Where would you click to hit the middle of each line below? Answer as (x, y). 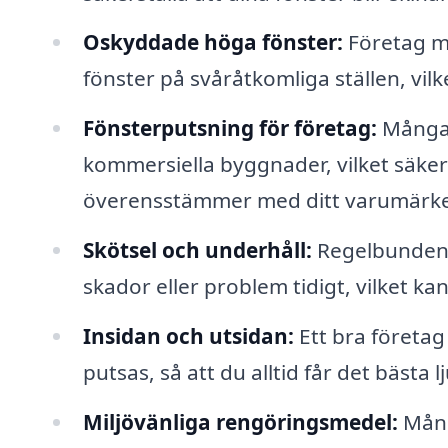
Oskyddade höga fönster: (212, 42)
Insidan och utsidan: (188, 335)
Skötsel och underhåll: (197, 250)
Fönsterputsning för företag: (229, 128)
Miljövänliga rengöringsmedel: (240, 421)
